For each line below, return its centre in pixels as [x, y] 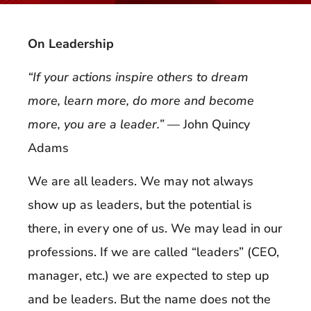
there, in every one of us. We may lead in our [155, 229]
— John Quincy [207, 125]
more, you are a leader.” [96, 125]
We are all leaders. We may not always [141, 182]
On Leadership [71, 43]
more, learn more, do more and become [141, 101]
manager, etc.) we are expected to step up [149, 276]
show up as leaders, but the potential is [140, 205]
